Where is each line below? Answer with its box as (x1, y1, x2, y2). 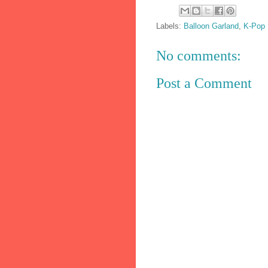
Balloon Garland (183, 21, 239, 31)
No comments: (156, 47, 241, 63)
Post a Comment (156, 75, 252, 92)
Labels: (156, 21, 184, 31)
